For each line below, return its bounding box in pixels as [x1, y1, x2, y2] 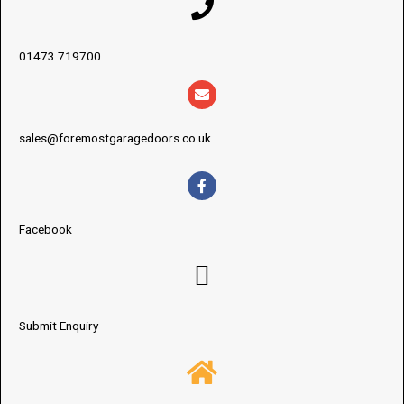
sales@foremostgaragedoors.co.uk [19, 131, 211, 146]
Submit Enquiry [19, 318, 98, 334]
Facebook [19, 222, 72, 237]
